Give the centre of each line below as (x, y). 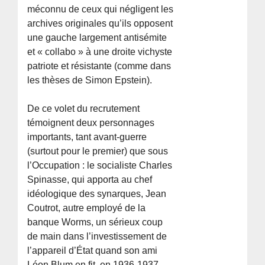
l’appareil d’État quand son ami (93, 250)
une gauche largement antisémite (97, 37)
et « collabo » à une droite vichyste (100, 51)
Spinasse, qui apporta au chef (90, 179)
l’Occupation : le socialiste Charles (100, 165)
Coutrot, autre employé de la (87, 208)
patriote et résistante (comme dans (99, 66)
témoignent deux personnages (91, 122)
